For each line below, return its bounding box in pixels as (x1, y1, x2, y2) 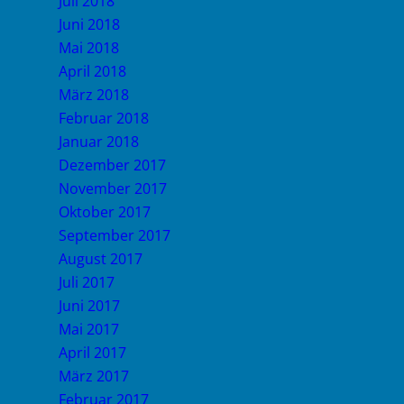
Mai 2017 (59, 319, 119, 339)
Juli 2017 (59, 272, 115, 292)
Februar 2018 (59, 108, 149, 128)
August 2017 (59, 249, 142, 269)
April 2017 (59, 343, 126, 363)
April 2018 (59, 61, 126, 81)
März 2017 (59, 366, 129, 386)
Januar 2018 (59, 132, 139, 151)
